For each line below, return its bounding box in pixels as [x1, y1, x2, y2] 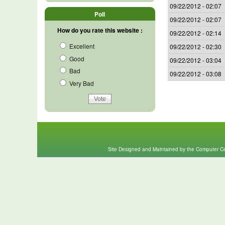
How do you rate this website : [57, 25, 143, 35]
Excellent [67, 41, 94, 50]
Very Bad [67, 79, 94, 88]
